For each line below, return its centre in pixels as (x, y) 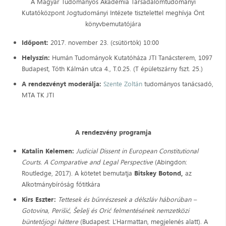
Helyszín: (37, 57)
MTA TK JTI (38, 95)
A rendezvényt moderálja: (62, 83)
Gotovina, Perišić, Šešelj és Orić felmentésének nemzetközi (105, 210)
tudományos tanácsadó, (178, 83)
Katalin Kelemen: (48, 151)
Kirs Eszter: (39, 199)
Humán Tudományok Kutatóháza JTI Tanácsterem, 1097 (132, 57)
